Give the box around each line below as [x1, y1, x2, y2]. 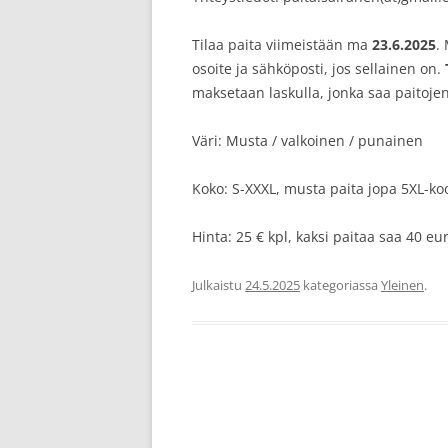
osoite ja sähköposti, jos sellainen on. [192, 59, 445, 79]
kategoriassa [300, 276, 381, 295]
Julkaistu [192, 276, 245, 295]
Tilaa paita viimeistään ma [192, 35, 372, 55]
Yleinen [381, 276, 424, 295]
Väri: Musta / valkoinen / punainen [192, 131, 423, 151]
